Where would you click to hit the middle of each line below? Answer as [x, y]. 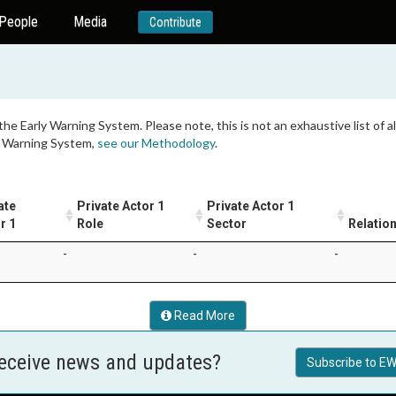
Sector [227, 224]
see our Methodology [156, 143]
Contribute [175, 22]
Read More [203, 316]
